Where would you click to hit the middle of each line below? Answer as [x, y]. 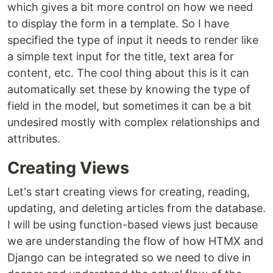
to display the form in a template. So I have [118, 24]
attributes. [34, 139]
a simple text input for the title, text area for [121, 57]
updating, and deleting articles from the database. [136, 208]
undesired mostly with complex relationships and [133, 122]
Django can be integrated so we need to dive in [129, 258]
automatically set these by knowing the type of [129, 90]
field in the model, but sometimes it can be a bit [129, 106]
